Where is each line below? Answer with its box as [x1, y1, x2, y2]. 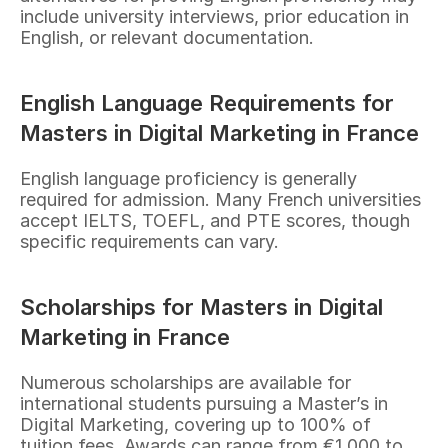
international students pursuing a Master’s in [20, 393, 388, 414]
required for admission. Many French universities [20, 189, 421, 210]
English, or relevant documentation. [20, 27, 314, 48]
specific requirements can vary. [20, 231, 279, 252]
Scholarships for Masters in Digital [20, 294, 383, 320]
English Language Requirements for [20, 90, 394, 116]
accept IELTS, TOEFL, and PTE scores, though [20, 210, 410, 231]
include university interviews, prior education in [20, 6, 409, 27]
